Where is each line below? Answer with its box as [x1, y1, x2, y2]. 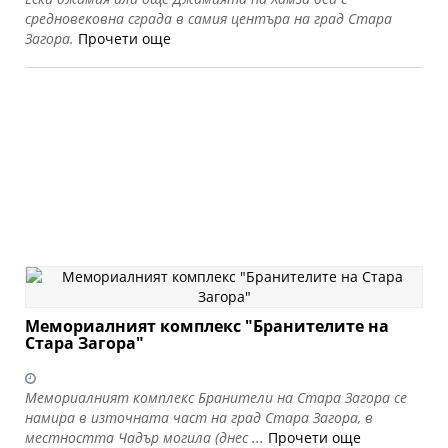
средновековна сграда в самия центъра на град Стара [25, 9, 392, 29]
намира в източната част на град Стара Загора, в [25, 408, 373, 427]
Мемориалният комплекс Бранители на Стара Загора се [25, 388, 407, 407]
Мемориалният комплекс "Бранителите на [25, 315, 389, 337]
